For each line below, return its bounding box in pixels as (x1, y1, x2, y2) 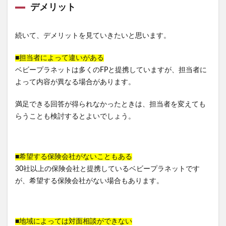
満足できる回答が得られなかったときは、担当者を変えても (15, 100, 206, 108)
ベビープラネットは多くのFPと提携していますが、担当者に (15, 66, 207, 74)
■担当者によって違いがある (15, 54, 104, 62)
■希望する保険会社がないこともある (15, 153, 132, 160)
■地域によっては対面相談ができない (15, 217, 132, 225)
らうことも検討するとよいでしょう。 (15, 112, 135, 120)
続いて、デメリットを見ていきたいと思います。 (15, 32, 171, 39)
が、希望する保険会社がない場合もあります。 (15, 177, 163, 185)
